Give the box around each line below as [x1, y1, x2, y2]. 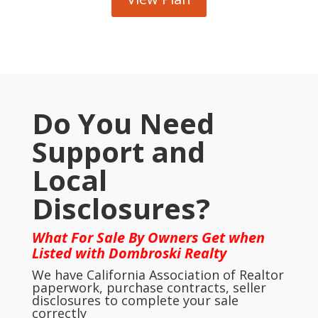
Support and [31, 132, 205, 172]
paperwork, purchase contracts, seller [31, 279, 266, 297]
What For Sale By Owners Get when [31, 228, 265, 248]
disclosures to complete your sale [31, 292, 238, 309]
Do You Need [31, 104, 214, 143]
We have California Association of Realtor [31, 266, 284, 284]
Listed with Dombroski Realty [31, 243, 226, 263]
